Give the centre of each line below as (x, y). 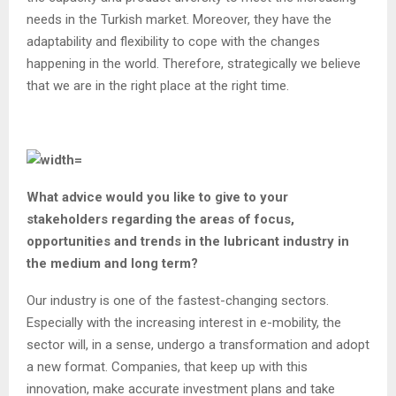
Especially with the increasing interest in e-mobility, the (184, 322)
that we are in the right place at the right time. (158, 85)
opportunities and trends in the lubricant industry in (188, 241)
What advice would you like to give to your (157, 197)
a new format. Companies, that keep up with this (167, 366)
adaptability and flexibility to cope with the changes (173, 41)
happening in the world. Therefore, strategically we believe (194, 63)
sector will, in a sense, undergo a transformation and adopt (198, 344)
